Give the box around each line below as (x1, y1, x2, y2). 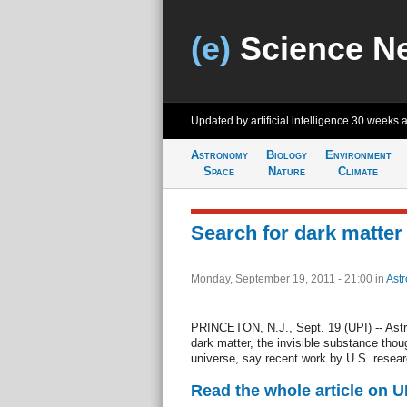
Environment (324, 148, 392, 162)
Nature (267, 164, 305, 178)
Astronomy (190, 148, 248, 162)
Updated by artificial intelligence (190, 114, 352, 127)
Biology (265, 148, 307, 162)
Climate (338, 164, 378, 178)
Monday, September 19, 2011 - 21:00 (190, 273, 375, 285)
